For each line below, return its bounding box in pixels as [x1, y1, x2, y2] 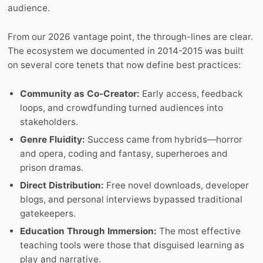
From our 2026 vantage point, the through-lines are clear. [8, 31, 253, 42]
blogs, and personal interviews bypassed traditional [20, 194, 243, 205]
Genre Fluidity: [20, 133, 86, 145]
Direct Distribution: [20, 180, 104, 191]
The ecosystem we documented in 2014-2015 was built [8, 45, 244, 56]
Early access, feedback [140, 87, 243, 99]
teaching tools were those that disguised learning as [20, 240, 245, 251]
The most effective [157, 225, 241, 237]
